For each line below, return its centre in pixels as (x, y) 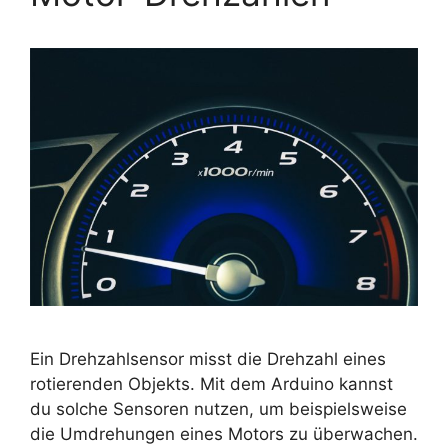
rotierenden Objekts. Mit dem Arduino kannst (211, 383)
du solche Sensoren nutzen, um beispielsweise (218, 408)
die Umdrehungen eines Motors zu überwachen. (224, 433)
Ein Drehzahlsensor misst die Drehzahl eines (208, 358)
